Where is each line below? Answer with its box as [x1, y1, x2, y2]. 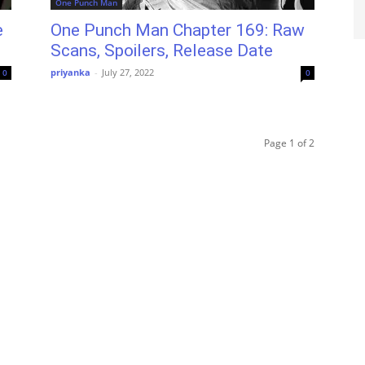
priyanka [51, 66, 90, 78]
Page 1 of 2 [264, 136, 314, 150]
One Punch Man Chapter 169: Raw [51, 20, 305, 40]
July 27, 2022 [102, 66, 154, 78]
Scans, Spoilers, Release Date [51, 41, 273, 60]
